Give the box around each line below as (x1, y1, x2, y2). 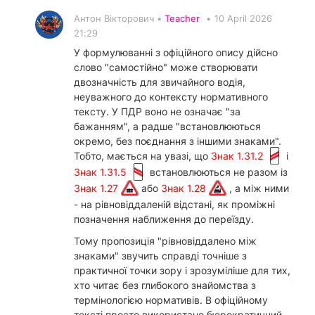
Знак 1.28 (161, 181, 209, 194)
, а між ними (226, 181, 289, 194)
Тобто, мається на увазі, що (74, 149, 211, 162)
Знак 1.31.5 (74, 165, 129, 178)
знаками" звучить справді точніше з (74, 250, 247, 262)
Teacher (165, 12, 200, 24)
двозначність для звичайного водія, (74, 75, 245, 88)
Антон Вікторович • (74, 12, 165, 24)
